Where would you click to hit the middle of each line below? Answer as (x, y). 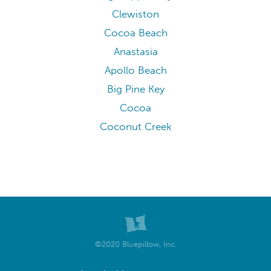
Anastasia (135, 52)
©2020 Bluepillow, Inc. (135, 243)
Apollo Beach (135, 71)
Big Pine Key (135, 90)
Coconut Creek (135, 127)
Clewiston (135, 15)
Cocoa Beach (135, 33)
